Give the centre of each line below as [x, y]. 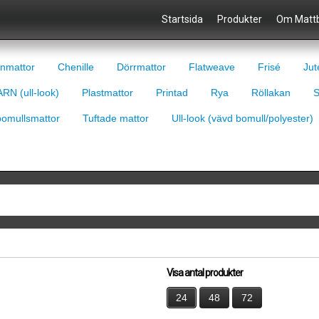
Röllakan [271, 93]
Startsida [182, 19]
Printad [172, 93]
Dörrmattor [141, 67]
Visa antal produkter [205, 273]
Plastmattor [108, 93]
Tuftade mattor [116, 118]
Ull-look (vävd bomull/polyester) [242, 118]
